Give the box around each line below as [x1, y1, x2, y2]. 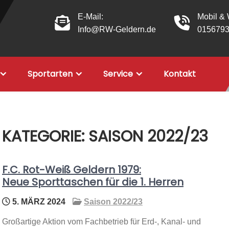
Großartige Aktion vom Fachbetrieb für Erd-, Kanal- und [2, 217, 201, 226]
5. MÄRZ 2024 [10, 197, 65, 206]
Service [103, 68, 133, 80]
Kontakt [164, 68, 196, 80]
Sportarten [28, 68, 73, 80]
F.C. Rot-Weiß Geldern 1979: [2, 163, 141, 177]
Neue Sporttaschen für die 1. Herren [2, 175, 184, 189]
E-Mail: [78, 12, 103, 21]
